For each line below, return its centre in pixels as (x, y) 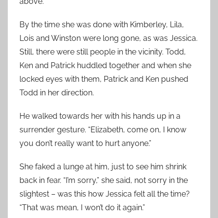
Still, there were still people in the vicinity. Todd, (103, 52)
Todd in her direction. (57, 93)
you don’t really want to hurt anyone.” (85, 143)
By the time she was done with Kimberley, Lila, (102, 25)
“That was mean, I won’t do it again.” (82, 208)
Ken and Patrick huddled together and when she (105, 65)
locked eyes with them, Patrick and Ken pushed (104, 79)
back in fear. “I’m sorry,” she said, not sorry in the (104, 180)
